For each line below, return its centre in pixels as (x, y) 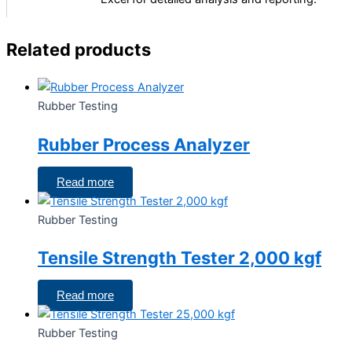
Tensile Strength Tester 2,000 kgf (180, 257)
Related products (79, 50)
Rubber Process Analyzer (144, 144)
